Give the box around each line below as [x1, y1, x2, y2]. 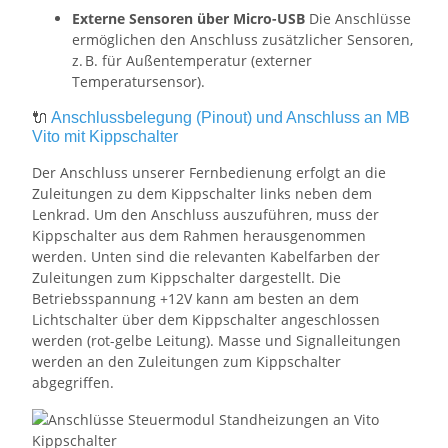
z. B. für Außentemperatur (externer [72, 51, 312, 71]
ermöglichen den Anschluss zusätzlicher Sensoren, [72, 30, 413, 50]
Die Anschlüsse [305, 9, 411, 29]
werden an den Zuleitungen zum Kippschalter [32, 352, 341, 372]
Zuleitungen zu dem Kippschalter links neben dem [32, 184, 372, 204]
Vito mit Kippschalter [32, 128, 178, 146]
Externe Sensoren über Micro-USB [72, 9, 305, 29]
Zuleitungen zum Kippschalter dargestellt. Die [32, 268, 341, 288]
